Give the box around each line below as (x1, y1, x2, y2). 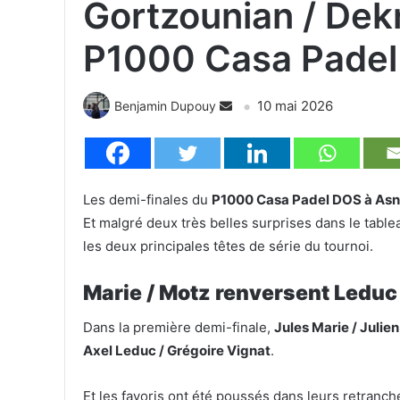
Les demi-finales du (83, 190, 212, 208)
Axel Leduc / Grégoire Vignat (83, 342, 271, 360)
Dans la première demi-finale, (83, 319, 274, 337)
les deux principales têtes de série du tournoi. (83, 237, 373, 254)
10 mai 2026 (257, 96, 333, 114)
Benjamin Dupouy (114, 97, 216, 113)
